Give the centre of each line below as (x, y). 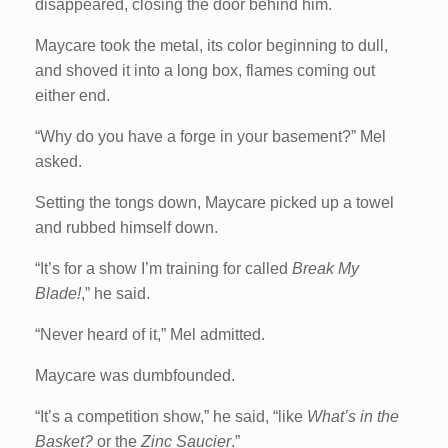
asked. (58, 161)
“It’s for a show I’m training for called (163, 268)
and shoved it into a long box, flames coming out (205, 70)
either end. (72, 95)
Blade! (58, 293)
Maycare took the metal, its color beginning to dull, (211, 45)
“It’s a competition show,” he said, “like (171, 416)
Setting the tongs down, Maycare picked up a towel (214, 202)
